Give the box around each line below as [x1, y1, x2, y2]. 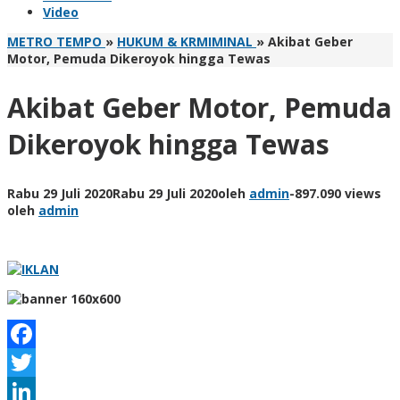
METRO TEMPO [7, 33, 102, 50]
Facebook [7, 351, 80, 372]
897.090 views [295, 184, 381, 202]
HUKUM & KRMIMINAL [117, 33, 253, 50]
